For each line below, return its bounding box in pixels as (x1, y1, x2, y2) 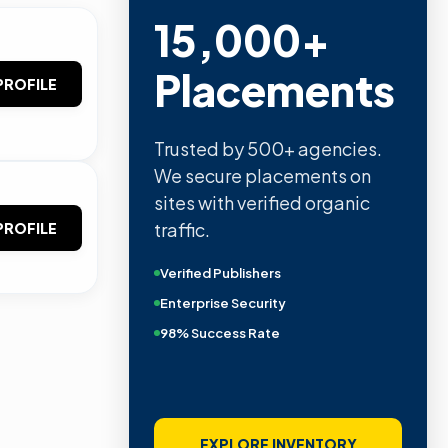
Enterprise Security (160, 294, 286, 311)
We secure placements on (154, 163, 371, 187)
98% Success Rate (160, 324, 280, 341)
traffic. (154, 217, 210, 241)
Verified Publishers (160, 264, 281, 281)
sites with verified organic (154, 190, 370, 214)
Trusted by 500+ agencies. (154, 136, 382, 160)
